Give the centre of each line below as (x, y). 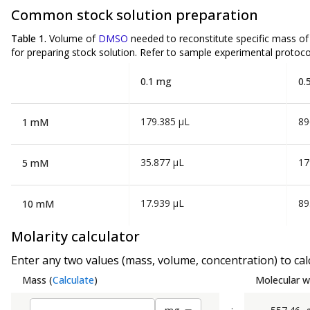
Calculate (73, 280)
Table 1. (30, 38)
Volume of (74, 38)
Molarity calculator (75, 236)
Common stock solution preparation (135, 15)
